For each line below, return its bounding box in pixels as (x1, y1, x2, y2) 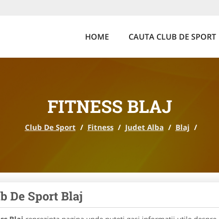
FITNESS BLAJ (47, 94, 172, 118)
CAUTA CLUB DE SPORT (129, 31, 216, 42)
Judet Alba (125, 122, 164, 132)
